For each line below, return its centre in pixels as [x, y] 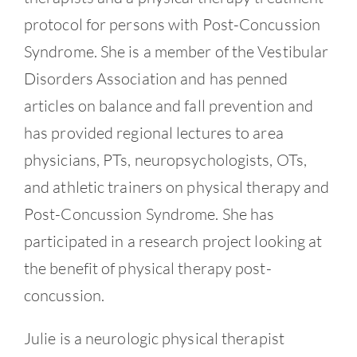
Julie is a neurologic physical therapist [154, 338]
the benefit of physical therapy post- [147, 268]
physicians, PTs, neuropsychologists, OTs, [165, 159]
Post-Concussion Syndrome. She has [149, 214]
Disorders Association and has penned [156, 78]
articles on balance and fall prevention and [169, 105]
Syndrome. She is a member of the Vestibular [176, 51]
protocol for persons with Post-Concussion [172, 24]
